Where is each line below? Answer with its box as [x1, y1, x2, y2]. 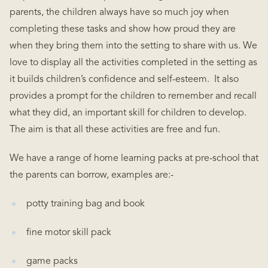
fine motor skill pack [26, 228, 111, 237]
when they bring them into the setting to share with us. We [10, 41, 257, 51]
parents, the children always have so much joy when [10, 8, 229, 17]
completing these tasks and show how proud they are [10, 25, 236, 34]
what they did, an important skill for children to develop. [10, 108, 249, 118]
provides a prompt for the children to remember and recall [10, 92, 257, 101]
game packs [26, 257, 78, 266]
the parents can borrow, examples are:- [10, 170, 173, 180]
